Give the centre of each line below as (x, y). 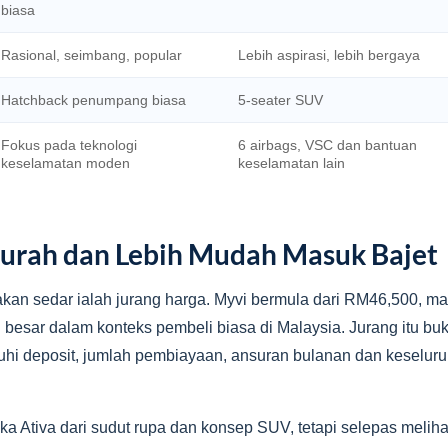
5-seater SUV (280, 100)
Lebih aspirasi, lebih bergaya (329, 55)
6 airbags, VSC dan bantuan (327, 145)
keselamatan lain (291, 163)
